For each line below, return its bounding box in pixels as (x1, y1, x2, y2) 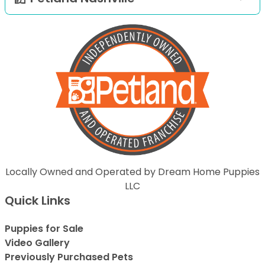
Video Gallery (5, 236, 70, 250)
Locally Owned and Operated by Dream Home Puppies (5, 165, 260, 179)
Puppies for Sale (5, 222, 83, 236)
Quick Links (5, 192, 70, 209)
